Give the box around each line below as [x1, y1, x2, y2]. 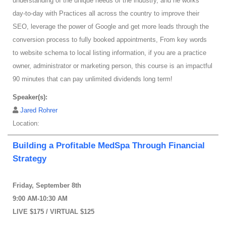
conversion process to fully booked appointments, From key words [13, 36, 207, 44]
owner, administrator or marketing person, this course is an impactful [13, 62, 212, 70]
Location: [13, 120, 39, 128]
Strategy [13, 154, 46, 164]
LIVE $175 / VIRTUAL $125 [13, 208, 94, 216]
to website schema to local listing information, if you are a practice [13, 49, 206, 57]
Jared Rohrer [20, 106, 58, 115]
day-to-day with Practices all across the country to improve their [13, 10, 199, 18]
